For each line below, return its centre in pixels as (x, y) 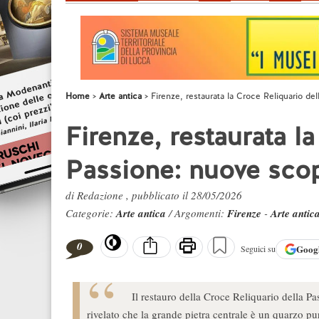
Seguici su (258, 249)
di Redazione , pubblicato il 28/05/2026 (154, 195)
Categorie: (91, 213)
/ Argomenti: (198, 213)
